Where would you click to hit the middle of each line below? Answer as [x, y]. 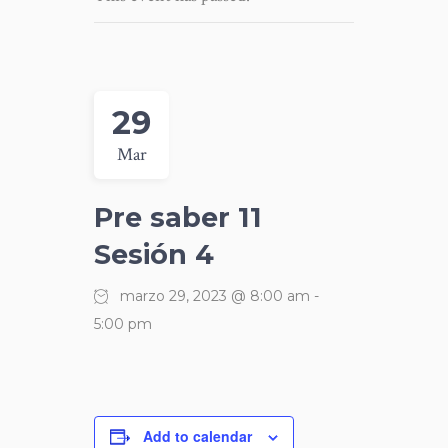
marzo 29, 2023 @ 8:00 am [215, 296]
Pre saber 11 [178, 217]
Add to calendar [197, 436]
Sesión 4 [154, 254]
